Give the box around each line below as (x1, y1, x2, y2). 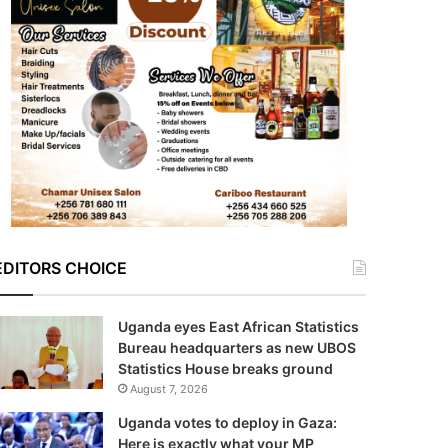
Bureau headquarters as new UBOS (117, 339, 356, 356)
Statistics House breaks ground (117, 360, 333, 377)
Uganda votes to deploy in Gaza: (117, 414, 337, 431)
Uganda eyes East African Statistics (117, 318, 359, 335)
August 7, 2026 (129, 382, 208, 396)
